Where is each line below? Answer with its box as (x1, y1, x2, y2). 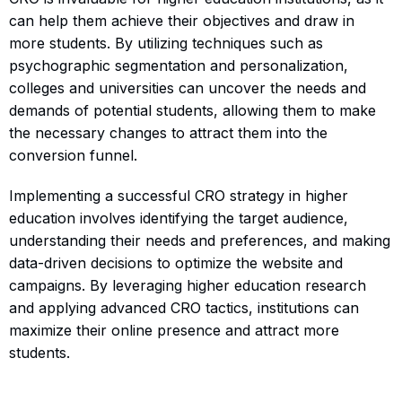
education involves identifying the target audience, (9, 208, 348, 227)
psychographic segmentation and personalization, (9, 56, 348, 74)
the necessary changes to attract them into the (9, 123, 328, 142)
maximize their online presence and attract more (9, 320, 339, 339)
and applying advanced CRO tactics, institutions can (9, 298, 359, 317)
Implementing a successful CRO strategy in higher (9, 186, 348, 205)
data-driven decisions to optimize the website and (9, 253, 343, 272)
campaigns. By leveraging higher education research (9, 275, 366, 294)
